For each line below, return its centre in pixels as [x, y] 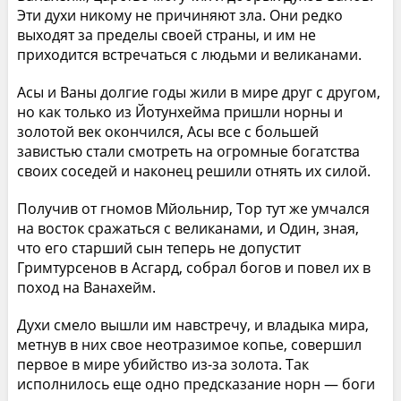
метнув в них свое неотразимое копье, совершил [189, 344]
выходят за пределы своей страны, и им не [166, 34]
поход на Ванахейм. [86, 287]
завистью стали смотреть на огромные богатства [188, 151]
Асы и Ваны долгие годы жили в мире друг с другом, [198, 92]
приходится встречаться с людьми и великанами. [189, 54]
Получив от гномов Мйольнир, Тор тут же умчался [193, 208]
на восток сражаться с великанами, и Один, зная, [188, 228]
